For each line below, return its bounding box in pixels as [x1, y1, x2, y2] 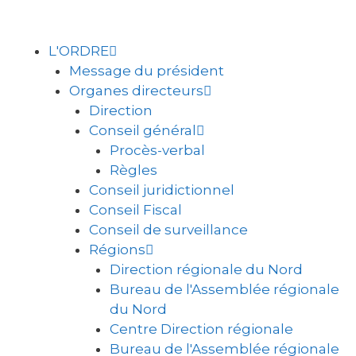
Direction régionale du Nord [109, 261, 303, 277]
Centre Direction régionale [109, 321, 293, 337]
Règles [109, 162, 157, 178]
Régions [89, 242, 145, 257]
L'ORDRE [48, 43, 109, 59]
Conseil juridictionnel [89, 182, 234, 198]
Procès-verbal [109, 142, 205, 158]
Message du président [68, 63, 224, 79]
